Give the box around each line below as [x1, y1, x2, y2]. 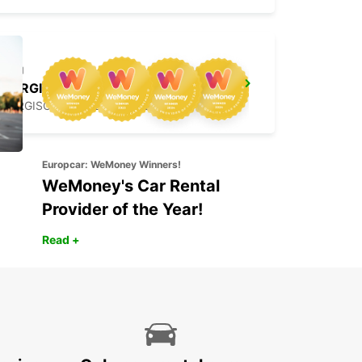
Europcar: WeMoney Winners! [42, 158, 181, 171]
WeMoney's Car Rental [42, 176, 220, 196]
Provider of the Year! [42, 200, 203, 220]
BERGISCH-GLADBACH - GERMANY [3, 99, 192, 113]
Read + [42, 233, 80, 247]
